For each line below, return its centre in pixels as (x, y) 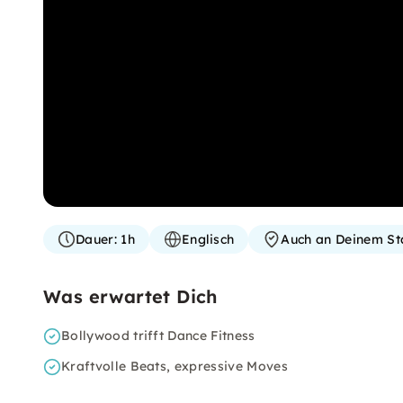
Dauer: (96, 239)
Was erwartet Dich (130, 296)
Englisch (208, 239)
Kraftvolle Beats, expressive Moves (175, 366)
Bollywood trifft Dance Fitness (158, 336)
